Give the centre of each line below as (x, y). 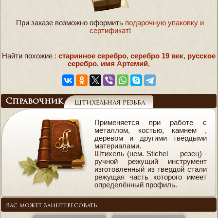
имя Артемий (124, 64)
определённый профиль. (136, 185)
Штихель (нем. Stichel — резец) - (151, 154)
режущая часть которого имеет (151, 177)
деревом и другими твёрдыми (151, 138)
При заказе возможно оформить (71, 23)
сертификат (109, 31)
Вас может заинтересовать (52, 206)
